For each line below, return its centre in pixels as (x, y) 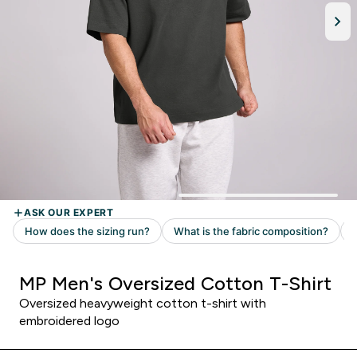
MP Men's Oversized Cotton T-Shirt (175, 283)
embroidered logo (69, 321)
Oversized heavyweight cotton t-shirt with (143, 303)
